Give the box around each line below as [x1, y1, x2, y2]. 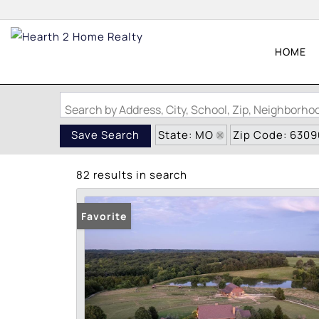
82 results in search [76, 167, 187, 182]
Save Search [71, 127, 140, 143]
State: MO [158, 127, 214, 142]
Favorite [81, 209, 127, 223]
